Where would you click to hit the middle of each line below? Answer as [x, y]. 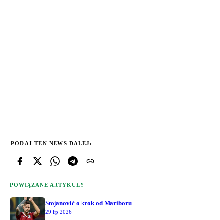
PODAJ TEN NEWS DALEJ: [52, 143]
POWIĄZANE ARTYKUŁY [47, 184]
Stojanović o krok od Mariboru [88, 203]
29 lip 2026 [58, 211]
